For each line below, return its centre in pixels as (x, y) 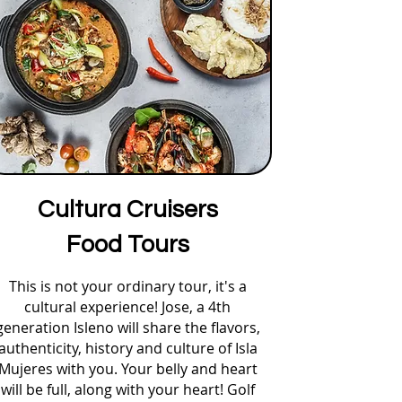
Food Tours (127, 245)
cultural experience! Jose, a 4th (127, 307)
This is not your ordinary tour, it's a (127, 286)
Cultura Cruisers (127, 210)
